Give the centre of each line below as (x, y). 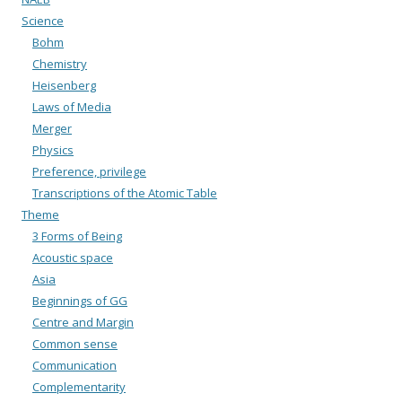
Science (43, 20)
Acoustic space (73, 257)
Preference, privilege (89, 171)
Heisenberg (64, 85)
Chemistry (60, 63)
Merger (52, 128)
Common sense (75, 343)
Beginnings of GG (80, 300)
